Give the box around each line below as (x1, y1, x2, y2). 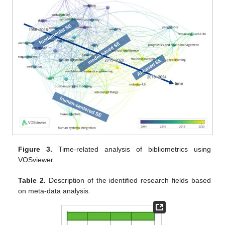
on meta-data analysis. (18, 186, 91, 195)
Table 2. (18, 176, 46, 184)
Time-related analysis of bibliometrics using (52, 145, 211, 153)
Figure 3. (18, 145, 53, 153)
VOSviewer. (18, 155, 55, 164)
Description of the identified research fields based (46, 176, 211, 184)
